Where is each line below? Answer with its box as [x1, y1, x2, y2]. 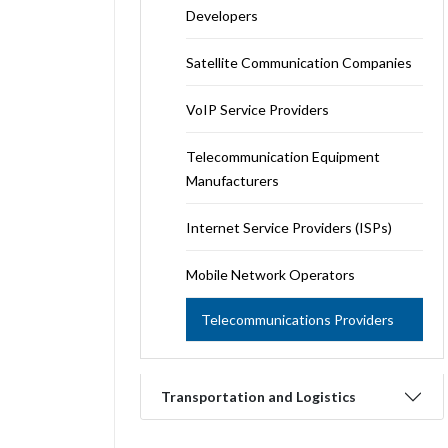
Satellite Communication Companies [186, 54, 412, 71]
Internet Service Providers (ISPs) [186, 219, 392, 236]
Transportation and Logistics [161, 388, 356, 405]
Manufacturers [186, 172, 279, 189]
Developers [186, 7, 258, 24]
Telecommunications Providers [201, 311, 394, 328]
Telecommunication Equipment [186, 148, 380, 165]
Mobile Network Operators [186, 266, 355, 283]
